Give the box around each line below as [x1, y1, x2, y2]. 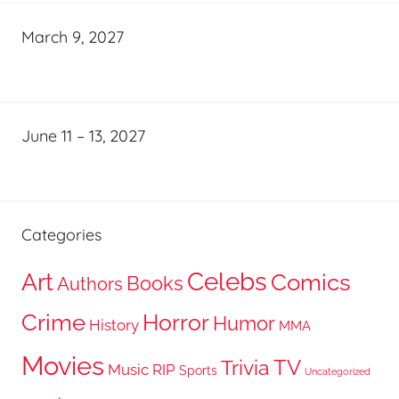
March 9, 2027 [21, 26, 124, 47]
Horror [142, 309, 209, 336]
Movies [21, 349, 104, 381]
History [89, 315, 139, 334]
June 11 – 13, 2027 [21, 125, 145, 146]
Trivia [221, 354, 270, 379]
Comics [271, 268, 351, 296]
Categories [21, 224, 102, 245]
